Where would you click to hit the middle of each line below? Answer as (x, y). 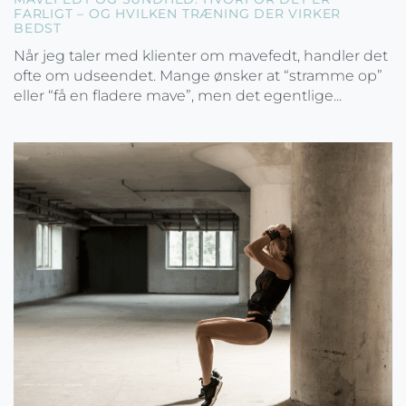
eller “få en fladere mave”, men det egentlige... (178, 96)
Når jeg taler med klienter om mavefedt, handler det (201, 56)
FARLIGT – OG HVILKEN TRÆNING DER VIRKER (178, 14)
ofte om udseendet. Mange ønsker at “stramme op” (198, 76)
